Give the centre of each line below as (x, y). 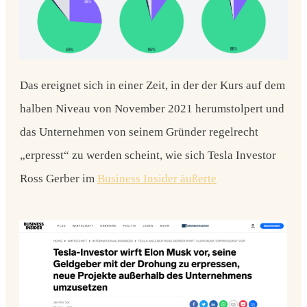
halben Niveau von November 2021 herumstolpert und (152, 109)
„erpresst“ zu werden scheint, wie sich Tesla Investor (148, 156)
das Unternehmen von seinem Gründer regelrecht (139, 132)
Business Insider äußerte (157, 179)
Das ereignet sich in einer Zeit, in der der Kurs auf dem (152, 86)
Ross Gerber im (59, 179)
